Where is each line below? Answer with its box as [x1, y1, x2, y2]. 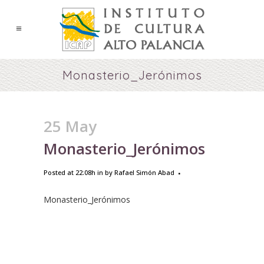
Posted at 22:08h [44, 168, 95, 177]
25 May [44, 115, 97, 137]
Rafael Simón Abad [114, 168, 174, 177]
